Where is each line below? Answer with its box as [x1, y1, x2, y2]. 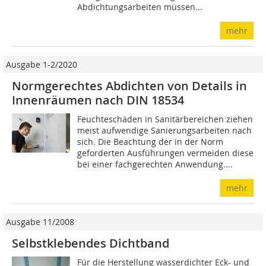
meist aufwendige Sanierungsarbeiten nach [77, 125, 252, 137]
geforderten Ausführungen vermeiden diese [77, 147, 254, 159]
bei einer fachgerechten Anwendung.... [77, 159, 233, 170]
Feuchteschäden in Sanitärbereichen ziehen [77, 113, 254, 125]
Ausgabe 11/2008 [6, 216, 74, 228]
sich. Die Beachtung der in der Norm [77, 136, 224, 148]
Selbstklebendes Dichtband [12, 235, 169, 252]
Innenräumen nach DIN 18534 [12, 92, 184, 109]
